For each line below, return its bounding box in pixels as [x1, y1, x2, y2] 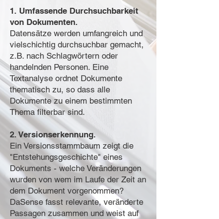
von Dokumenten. [10, 17, 78, 27]
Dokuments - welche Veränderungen [10, 163, 141, 173]
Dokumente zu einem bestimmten [10, 96, 132, 106]
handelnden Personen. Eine [10, 62, 109, 72]
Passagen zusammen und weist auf [10, 208, 139, 218]
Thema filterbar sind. [10, 107, 85, 117]
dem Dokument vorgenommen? [10, 186, 124, 196]
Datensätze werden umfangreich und [10, 28, 143, 38]
